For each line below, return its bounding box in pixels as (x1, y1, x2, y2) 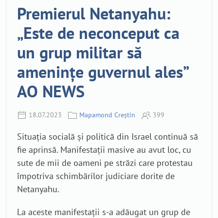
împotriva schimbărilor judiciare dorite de (17, 170, 175, 182)
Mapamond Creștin (79, 110, 135, 119)
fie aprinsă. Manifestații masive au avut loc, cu (17, 144, 191, 156)
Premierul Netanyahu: (17, 2, 170, 24)
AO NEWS (17, 80, 85, 102)
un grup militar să (17, 41, 142, 63)
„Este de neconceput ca (17, 21, 180, 43)
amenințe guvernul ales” (17, 60, 188, 82)
